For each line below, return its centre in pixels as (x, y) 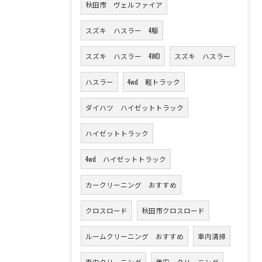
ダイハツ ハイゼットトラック (135, 107)
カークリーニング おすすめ (131, 184)
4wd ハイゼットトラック (126, 158)
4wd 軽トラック (154, 81)
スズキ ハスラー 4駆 (122, 30)
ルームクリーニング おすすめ (135, 236)
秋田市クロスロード (173, 210)
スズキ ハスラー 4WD (123, 56)
